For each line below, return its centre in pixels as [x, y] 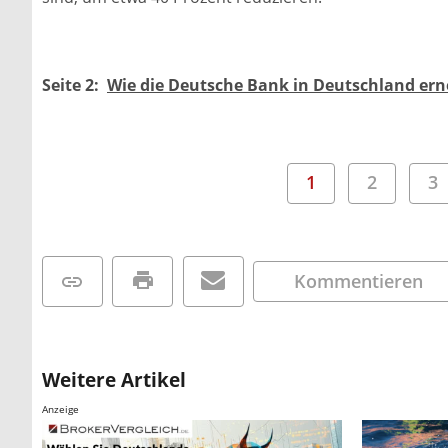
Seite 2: [74, 84]
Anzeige [60, 409]
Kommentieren [359, 280]
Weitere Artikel [114, 380]
